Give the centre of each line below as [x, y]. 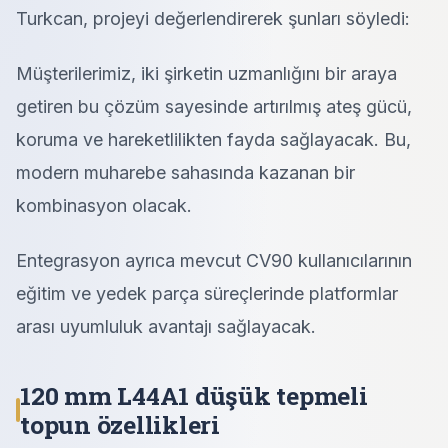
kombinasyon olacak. [104, 205]
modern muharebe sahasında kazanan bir [185, 172]
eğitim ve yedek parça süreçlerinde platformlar [207, 293]
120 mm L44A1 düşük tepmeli [194, 395]
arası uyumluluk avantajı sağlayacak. [166, 326]
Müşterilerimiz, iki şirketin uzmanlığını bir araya [206, 73]
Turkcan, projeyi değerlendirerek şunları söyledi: [213, 18]
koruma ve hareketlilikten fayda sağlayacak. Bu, [213, 139]
